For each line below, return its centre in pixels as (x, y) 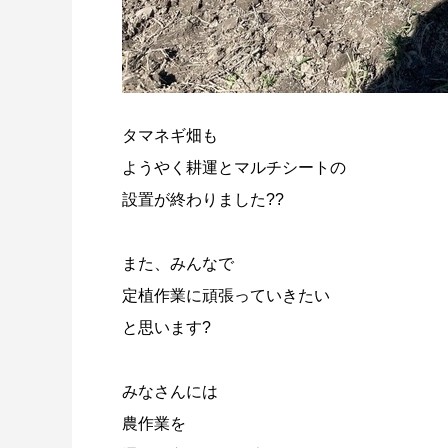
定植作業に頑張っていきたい (226, 295)
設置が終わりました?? (203, 199)
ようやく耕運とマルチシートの (234, 167)
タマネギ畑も (170, 135)
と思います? (166, 327)
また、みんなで (178, 263)
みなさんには (170, 391)
